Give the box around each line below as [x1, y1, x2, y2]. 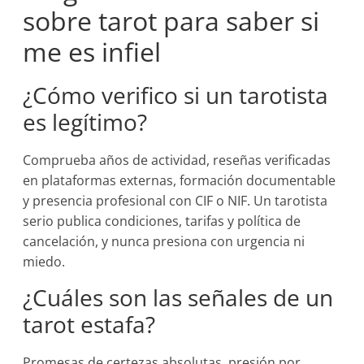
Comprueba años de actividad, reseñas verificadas [23, 151, 331, 169]
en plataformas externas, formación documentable [23, 171, 336, 189]
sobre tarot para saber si [23, 3, 320, 38]
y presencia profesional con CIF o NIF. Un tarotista [23, 192, 328, 210]
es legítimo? [23, 106, 148, 137]
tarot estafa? [23, 309, 156, 340]
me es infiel [23, 34, 162, 69]
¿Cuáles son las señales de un [23, 282, 334, 313]
